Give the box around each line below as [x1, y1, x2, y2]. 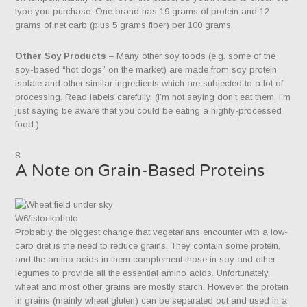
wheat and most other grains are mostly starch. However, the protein [15, 281, 289, 292]
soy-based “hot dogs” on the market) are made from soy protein [15, 64, 278, 75]
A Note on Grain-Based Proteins [15, 161, 265, 182]
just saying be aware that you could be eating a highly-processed [15, 106, 282, 116]
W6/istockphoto [15, 212, 79, 223]
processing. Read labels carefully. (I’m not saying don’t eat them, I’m [15, 92, 291, 103]
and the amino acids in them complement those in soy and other [15, 254, 276, 265]
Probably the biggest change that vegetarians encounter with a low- [15, 226, 288, 237]
